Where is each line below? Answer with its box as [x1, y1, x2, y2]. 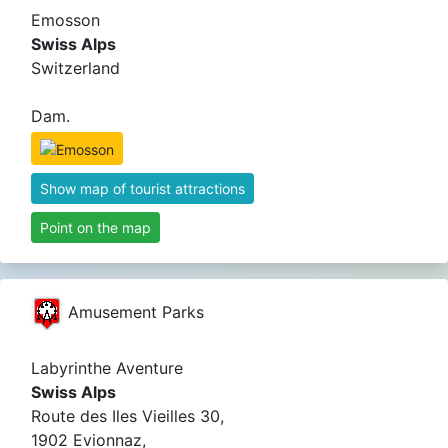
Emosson [31, 10, 100, 30]
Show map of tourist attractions [40, 179, 245, 197]
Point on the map [40, 218, 151, 236]
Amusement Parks [63, 301, 204, 322]
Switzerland [31, 58, 120, 78]
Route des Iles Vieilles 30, [31, 405, 224, 426]
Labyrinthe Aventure [31, 357, 183, 378]
